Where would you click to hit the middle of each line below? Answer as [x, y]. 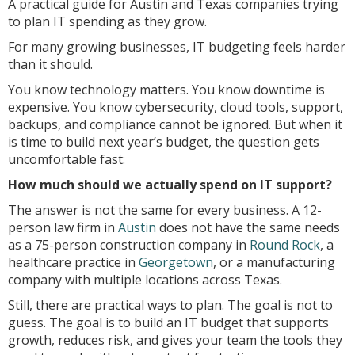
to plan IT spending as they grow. [107, 21]
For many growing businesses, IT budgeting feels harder [177, 47]
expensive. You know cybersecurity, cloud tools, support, [176, 107]
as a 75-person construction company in [129, 245]
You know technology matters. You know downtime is [166, 90]
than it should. [50, 64]
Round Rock [285, 245]
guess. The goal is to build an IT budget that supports [168, 323]
